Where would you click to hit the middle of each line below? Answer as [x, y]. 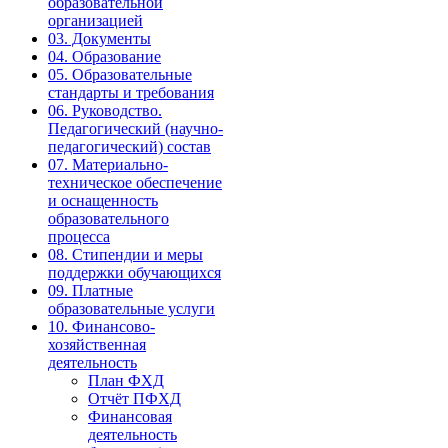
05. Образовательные [120, 75]
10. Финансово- [101, 327]
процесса [79, 237]
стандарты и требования [131, 93]
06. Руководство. [105, 111]
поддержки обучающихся [134, 273]
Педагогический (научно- [135, 129]
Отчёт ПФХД [134, 399]
